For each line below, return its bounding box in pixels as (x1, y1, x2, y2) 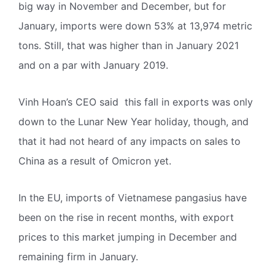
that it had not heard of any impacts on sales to (18, 134, 241, 147)
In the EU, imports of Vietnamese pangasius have (18, 191, 247, 204)
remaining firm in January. (18, 250, 138, 263)
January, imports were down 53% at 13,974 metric (18, 19, 252, 32)
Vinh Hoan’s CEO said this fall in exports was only (18, 95, 253, 108)
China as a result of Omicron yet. (18, 154, 171, 167)
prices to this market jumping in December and (18, 230, 237, 243)
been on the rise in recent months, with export (18, 211, 234, 223)
